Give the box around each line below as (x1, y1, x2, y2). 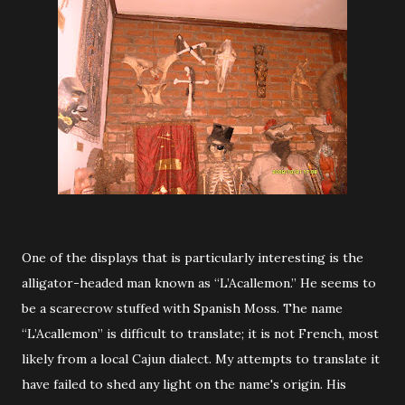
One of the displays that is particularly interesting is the (22, 250, 363, 266)
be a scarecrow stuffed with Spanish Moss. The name (22, 300, 343, 316)
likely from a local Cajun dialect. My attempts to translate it (22, 351, 380, 367)
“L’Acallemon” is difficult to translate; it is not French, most (22, 325, 379, 342)
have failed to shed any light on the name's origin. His (22, 376, 346, 392)
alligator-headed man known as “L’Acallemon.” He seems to (22, 275, 376, 291)
